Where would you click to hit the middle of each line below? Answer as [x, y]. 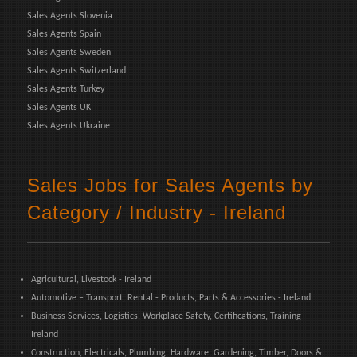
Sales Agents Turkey [66, 89]
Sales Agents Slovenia [70, 16]
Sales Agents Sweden [69, 52]
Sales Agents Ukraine [69, 126]
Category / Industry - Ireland [157, 212]
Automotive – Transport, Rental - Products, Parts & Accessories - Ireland [171, 298]
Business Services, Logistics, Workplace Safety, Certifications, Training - [169, 316]
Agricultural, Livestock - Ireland [91, 279]
